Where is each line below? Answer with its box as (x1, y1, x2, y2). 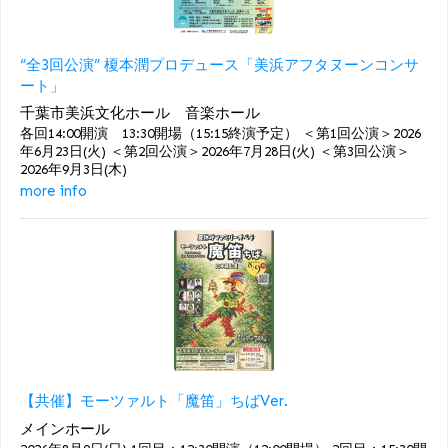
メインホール (20, 419, 110, 438)
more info (20, 182, 87, 201)
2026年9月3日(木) (20, 161, 127, 179)
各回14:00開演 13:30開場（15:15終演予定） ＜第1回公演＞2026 (20, 125, 421, 143)
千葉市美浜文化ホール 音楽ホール (20, 104, 260, 123)
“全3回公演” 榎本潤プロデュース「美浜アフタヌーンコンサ (20, 55, 419, 74)
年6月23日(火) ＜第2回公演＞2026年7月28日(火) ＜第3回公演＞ (20, 143, 410, 161)
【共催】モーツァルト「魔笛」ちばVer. (20, 392, 288, 411)
